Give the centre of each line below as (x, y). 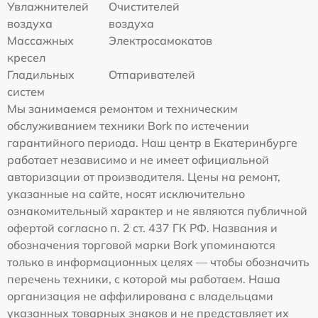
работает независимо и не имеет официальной (138, 160)
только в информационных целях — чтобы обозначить (158, 262)
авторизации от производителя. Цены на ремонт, (144, 177)
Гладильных (41, 75)
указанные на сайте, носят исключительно (126, 194)
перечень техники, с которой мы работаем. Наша (144, 279)
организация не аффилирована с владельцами (140, 296)
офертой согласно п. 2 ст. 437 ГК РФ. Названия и (142, 228)
